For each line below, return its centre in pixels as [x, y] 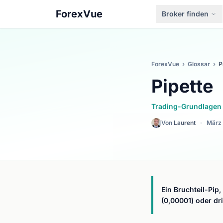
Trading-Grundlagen [186, 106]
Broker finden [185, 14]
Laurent [185, 123]
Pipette [182, 86]
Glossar [199, 64]
